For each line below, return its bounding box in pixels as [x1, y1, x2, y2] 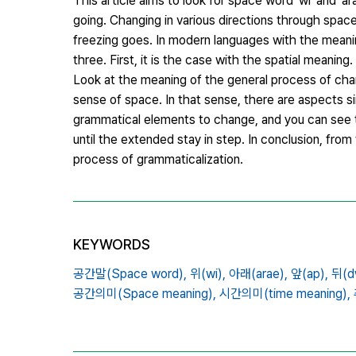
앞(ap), [291, 265, 328, 281]
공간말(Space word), [73, 265, 187, 281]
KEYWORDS [73, 235, 150, 253]
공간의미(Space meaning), [73, 285, 216, 301]
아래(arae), [229, 265, 288, 281]
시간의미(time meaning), [219, 285, 350, 301]
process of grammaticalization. [73, 151, 243, 167]
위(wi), [190, 265, 226, 281]
